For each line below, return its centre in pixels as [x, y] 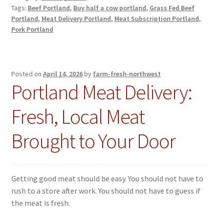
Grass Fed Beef [172, 8]
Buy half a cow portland [109, 8]
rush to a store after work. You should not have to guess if [106, 191]
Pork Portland [32, 29]
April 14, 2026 [63, 74]
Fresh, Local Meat [78, 117]
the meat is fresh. [40, 203]
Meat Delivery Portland [76, 18]
